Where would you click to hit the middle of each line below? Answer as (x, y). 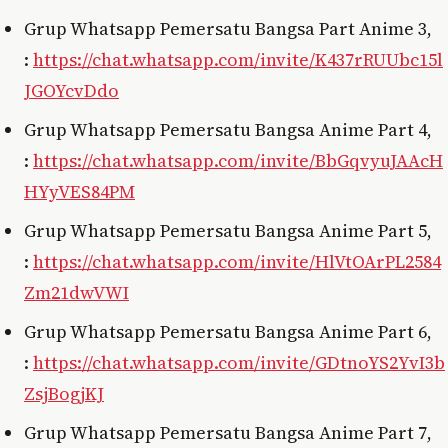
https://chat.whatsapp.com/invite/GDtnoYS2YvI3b (239, 362)
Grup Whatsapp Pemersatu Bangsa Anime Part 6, (228, 331)
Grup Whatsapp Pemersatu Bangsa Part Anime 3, (228, 28)
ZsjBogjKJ (64, 393)
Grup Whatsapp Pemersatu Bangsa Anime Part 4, (228, 129)
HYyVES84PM (79, 191)
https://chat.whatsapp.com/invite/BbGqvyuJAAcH (238, 160)
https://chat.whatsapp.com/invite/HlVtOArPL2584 (237, 261)
